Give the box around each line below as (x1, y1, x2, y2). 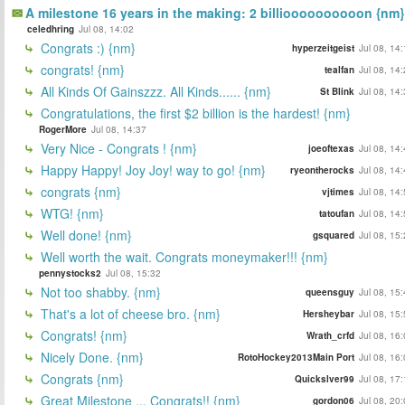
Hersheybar (303, 306, 354, 320)
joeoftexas (308, 141, 354, 155)
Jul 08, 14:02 (79, 22, 134, 35)
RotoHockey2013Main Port (238, 350, 354, 363)
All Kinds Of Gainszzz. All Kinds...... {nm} (37, 81, 271, 100)
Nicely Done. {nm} (37, 347, 144, 366)
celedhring (27, 22, 74, 35)
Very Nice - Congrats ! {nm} (37, 138, 197, 157)
